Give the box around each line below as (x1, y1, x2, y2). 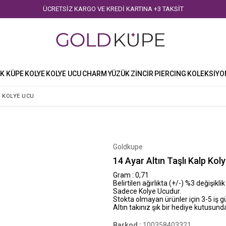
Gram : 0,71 (113, 171, 149, 179)
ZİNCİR (131, 69, 153, 78)
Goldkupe (113, 143, 143, 151)
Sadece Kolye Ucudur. (113, 187, 181, 195)
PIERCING (154, 69, 186, 78)
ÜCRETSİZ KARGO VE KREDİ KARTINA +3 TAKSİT (42, 5, 184, 13)
